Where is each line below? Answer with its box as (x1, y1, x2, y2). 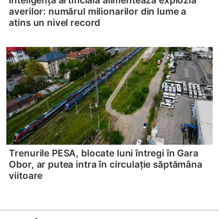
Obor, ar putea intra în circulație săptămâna (9, 158, 202, 170)
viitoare (9, 170, 43, 181)
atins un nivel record (9, 17, 101, 28)
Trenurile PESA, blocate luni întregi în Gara (9, 147, 198, 159)
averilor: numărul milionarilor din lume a (9, 5, 187, 17)
